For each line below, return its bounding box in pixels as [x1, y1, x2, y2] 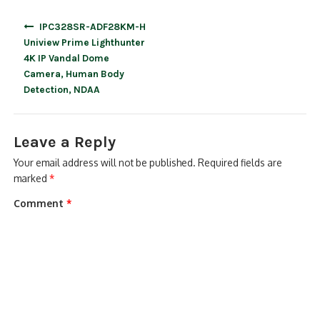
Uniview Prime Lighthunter [24, 36, 146, 49]
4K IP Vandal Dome [24, 52, 110, 64]
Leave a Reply [14, 132, 116, 151]
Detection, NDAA [24, 84, 101, 96]
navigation [13, 29, 61, 41]
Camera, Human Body [24, 68, 125, 80]
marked [14, 171, 50, 184]
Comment [14, 197, 67, 210]
